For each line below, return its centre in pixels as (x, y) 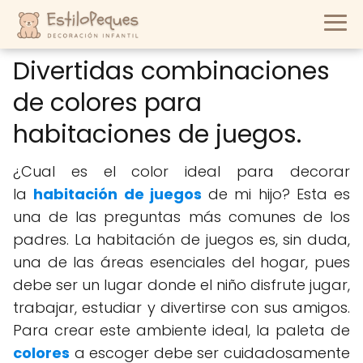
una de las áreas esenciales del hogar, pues (181, 262)
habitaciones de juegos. (157, 135)
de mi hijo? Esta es (275, 194)
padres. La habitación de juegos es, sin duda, (181, 239)
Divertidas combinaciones (171, 71)
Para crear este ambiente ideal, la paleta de (181, 330)
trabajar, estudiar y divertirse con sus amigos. (181, 307)
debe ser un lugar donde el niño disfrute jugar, (181, 285)
